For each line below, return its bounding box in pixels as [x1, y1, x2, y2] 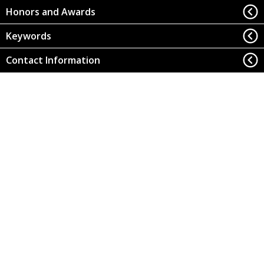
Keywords [5, 29, 51, 43]
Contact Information [5, 54, 100, 67]
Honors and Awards [5, 5, 95, 19]
